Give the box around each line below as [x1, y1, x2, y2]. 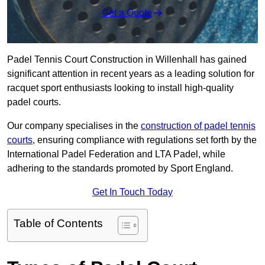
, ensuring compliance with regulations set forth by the [33, 135, 257, 146]
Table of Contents [14, 217, 103, 230]
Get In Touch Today [92, 187, 173, 198]
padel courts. [7, 97, 61, 108]
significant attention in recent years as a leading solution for [7, 69, 254, 79]
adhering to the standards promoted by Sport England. [7, 163, 233, 174]
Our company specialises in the [7, 121, 141, 131]
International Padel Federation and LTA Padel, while [7, 149, 225, 160]
